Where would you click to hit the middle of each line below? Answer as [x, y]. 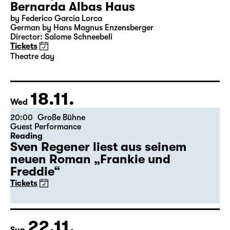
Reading [26, 136]
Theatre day [32, 56]
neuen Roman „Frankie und [90, 159]
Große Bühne [61, 118]
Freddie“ [35, 171]
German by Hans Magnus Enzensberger [82, 28]
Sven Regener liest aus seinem [98, 147]
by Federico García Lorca [56, 18]
